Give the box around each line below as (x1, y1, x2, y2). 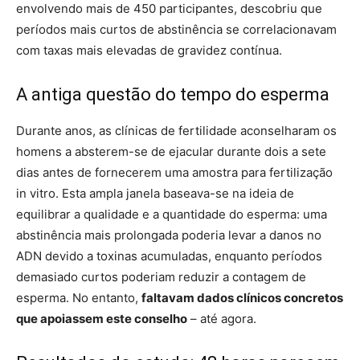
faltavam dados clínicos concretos (141, 290, 343, 305)
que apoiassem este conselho (16, 311, 187, 326)
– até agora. (187, 311, 256, 326)
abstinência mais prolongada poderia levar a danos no (16, 227, 321, 243)
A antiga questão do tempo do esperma (16, 84, 329, 104)
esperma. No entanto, (16, 290, 141, 305)
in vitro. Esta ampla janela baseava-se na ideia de (16, 186, 294, 201)
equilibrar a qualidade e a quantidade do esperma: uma (16, 207, 327, 222)
